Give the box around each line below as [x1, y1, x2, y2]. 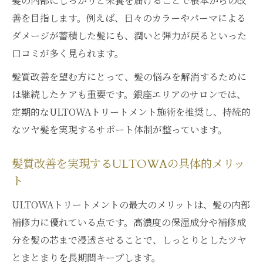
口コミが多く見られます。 [12, 46, 124, 60]
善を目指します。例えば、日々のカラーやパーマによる [12, 11, 246, 25]
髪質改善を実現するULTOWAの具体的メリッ [12, 157, 245, 172]
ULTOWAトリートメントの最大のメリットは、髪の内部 [12, 198, 250, 211]
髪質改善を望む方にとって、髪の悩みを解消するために [12, 70, 247, 83]
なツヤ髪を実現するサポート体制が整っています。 [12, 123, 227, 136]
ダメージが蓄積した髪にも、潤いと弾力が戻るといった [12, 29, 247, 42]
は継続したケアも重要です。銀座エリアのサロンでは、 [12, 87, 246, 101]
